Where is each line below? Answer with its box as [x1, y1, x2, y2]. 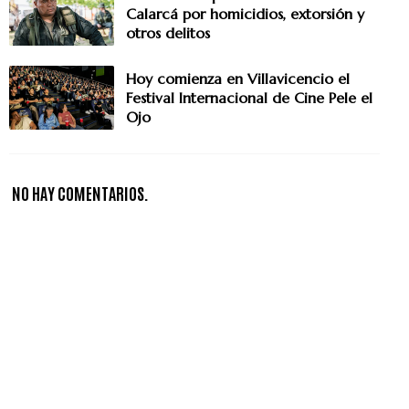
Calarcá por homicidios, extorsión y [126, 4, 364, 23]
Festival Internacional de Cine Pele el [126, 88, 372, 107]
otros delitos [126, 23, 210, 42]
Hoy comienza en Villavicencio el [126, 68, 350, 88]
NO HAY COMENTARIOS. [12, 181, 149, 204]
